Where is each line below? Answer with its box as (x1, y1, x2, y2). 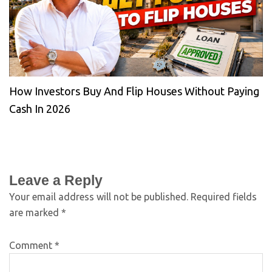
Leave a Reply (9, 172, 103, 188)
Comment (9, 239, 55, 251)
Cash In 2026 (9, 102, 70, 115)
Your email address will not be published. (9, 191, 188, 202)
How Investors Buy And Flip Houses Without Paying (9, 84, 259, 97)
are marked (9, 206, 61, 218)
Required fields (191, 191, 257, 202)
